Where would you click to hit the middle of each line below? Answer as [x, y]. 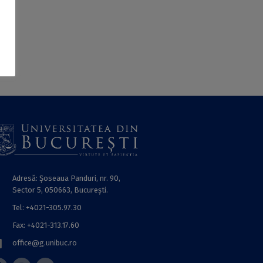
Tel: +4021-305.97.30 [47, 208]
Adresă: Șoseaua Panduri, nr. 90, [66, 178]
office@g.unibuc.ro [45, 243]
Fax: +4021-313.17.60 [46, 225]
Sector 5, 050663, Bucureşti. [60, 190]
